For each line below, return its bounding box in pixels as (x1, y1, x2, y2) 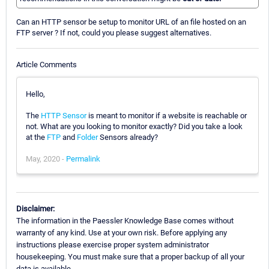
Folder (77, 132, 98, 142)
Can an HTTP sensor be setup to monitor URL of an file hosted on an (16, 17, 246, 27)
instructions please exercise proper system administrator (16, 240, 209, 249)
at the (26, 132, 47, 142)
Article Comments (16, 59, 77, 69)
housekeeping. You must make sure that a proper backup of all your (16, 252, 244, 261)
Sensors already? (98, 132, 158, 142)
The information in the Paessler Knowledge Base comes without (16, 216, 234, 225)
